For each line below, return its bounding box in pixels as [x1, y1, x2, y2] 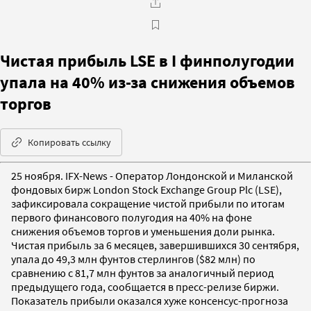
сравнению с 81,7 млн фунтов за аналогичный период [11, 265, 274, 280]
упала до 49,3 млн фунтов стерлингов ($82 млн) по [11, 251, 255, 266]
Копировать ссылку [28, 135, 111, 149]
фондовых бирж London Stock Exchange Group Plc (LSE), [11, 182, 282, 196]
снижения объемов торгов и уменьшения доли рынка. [11, 224, 275, 238]
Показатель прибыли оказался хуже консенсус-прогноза [11, 293, 288, 308]
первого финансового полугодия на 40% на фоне [11, 210, 252, 224]
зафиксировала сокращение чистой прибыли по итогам [11, 196, 285, 210]
